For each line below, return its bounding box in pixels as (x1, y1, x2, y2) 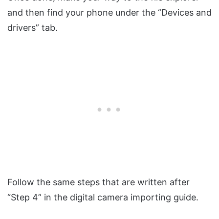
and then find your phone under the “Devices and (7, 7, 212, 18)
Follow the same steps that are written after (7, 176, 190, 187)
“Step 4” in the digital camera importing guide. (7, 192, 198, 202)
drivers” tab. (7, 22, 58, 33)
